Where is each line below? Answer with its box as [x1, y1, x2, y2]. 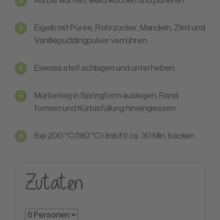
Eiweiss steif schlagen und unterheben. [34, 63, 176, 73]
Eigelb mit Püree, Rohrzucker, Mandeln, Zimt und [34, 23, 205, 33]
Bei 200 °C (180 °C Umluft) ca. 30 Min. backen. [34, 131, 196, 141]
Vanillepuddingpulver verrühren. [34, 35, 148, 46]
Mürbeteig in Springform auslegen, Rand [34, 90, 178, 101]
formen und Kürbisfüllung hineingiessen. [34, 103, 177, 113]
